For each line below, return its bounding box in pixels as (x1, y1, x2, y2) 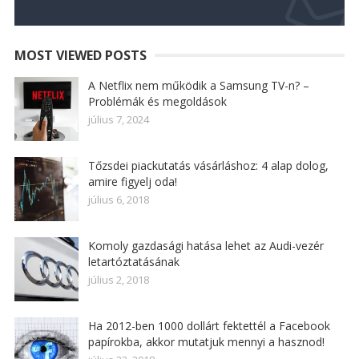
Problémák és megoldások (87, 94, 227, 109)
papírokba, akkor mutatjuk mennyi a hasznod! (87, 334, 325, 349)
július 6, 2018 (87, 192, 149, 207)
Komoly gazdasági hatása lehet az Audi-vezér (87, 238, 324, 253)
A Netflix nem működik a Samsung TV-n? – (87, 78, 309, 93)
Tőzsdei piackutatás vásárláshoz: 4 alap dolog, (87, 158, 329, 173)
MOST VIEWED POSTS (14, 46, 147, 64)
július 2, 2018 (87, 272, 149, 287)
